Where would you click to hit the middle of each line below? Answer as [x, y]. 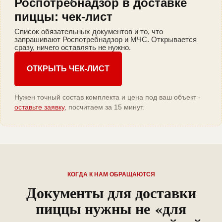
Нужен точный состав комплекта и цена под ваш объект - [108, 97]
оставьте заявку [39, 107]
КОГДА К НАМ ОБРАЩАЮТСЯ [111, 175]
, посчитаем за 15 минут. [104, 107]
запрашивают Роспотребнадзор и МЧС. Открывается [106, 40]
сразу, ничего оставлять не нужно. [73, 48]
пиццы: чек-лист [63, 17]
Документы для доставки [111, 193]
